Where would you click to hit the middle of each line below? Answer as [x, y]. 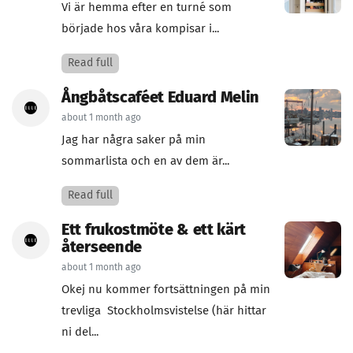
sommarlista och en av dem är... [145, 161]
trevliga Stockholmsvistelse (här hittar [164, 311]
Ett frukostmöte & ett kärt [154, 230]
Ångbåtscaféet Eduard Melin [161, 98]
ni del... [80, 332]
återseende [102, 247]
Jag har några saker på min [134, 140]
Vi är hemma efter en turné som [147, 7]
